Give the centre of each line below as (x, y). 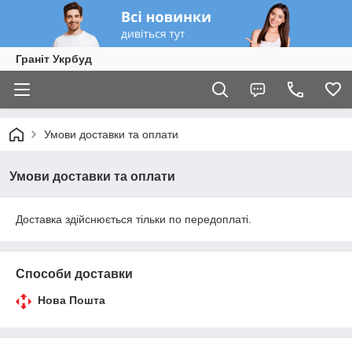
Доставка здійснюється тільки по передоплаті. (134, 219)
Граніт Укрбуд (54, 59)
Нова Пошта (71, 300)
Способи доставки (74, 274)
